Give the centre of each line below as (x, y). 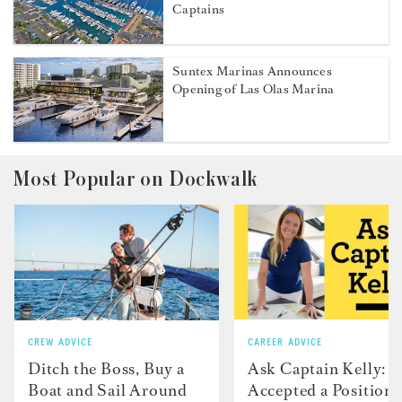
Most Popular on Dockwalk (136, 180)
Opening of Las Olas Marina (253, 90)
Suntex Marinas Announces (252, 72)
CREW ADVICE (61, 342)
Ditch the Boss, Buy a (106, 368)
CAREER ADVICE (285, 342)
